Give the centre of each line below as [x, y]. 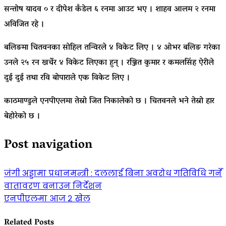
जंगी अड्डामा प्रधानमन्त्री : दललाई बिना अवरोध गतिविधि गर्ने [113, 174]
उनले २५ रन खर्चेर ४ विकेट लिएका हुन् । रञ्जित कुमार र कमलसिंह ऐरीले [109, 63]
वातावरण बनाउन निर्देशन [53, 186]
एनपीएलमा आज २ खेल [47, 199]
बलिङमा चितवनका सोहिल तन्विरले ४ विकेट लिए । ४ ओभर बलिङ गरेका [112, 48]
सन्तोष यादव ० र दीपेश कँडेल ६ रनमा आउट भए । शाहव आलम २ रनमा [110, 10]
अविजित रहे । [24, 25]
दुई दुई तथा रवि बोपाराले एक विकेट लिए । [67, 78]
